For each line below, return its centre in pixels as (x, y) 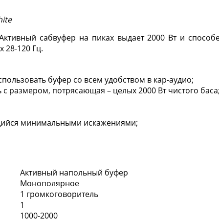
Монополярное (50, 183)
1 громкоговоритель (59, 194)
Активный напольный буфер (74, 172)
